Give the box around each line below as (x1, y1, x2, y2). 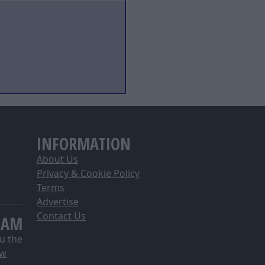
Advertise (37, 195, 79, 208)
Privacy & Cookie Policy (37, 167, 140, 180)
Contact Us (37, 209, 86, 222)
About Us (37, 153, 78, 166)
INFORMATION (37, 132, 131, 155)
